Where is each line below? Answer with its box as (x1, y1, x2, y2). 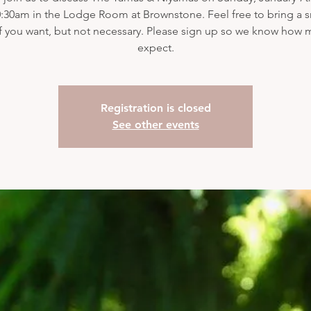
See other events (112, 118, 199, 131)
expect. (137, 41, 174, 54)
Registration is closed (100, 101, 211, 115)
